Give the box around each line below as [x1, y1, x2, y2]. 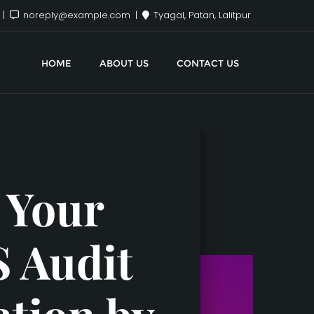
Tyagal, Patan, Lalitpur [151, 8, 251, 22]
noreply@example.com [23, 8, 130, 22]
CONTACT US [177, 57, 239, 69]
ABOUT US [100, 57, 149, 69]
